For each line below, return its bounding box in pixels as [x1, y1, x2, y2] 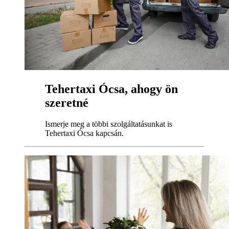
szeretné [45, 96, 88, 109]
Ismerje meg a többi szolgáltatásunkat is [45, 120, 172, 129]
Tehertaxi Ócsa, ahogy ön [45, 82, 178, 96]
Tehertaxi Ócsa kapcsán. [45, 129, 124, 138]
